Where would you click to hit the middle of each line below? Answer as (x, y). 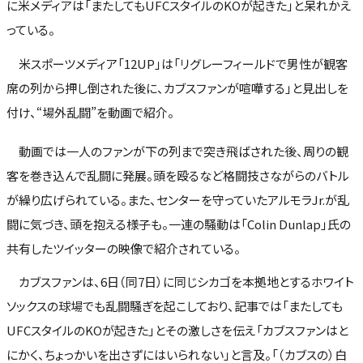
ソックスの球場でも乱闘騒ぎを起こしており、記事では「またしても (175, 305)
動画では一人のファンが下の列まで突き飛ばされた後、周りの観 (177, 151)
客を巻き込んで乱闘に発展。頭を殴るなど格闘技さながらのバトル (178, 175)
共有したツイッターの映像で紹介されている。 (124, 248)
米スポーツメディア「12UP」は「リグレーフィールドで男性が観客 (177, 63)
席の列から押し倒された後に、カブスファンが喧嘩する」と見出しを (177, 88)
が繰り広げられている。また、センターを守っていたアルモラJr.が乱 (178, 199)
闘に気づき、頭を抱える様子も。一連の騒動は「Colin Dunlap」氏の (179, 224)
